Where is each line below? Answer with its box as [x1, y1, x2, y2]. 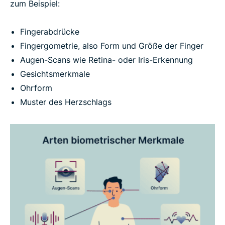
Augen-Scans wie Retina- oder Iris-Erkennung [20, 55, 193, 65]
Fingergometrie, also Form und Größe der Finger [20, 41, 203, 51]
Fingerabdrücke [20, 27, 79, 37]
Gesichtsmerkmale [20, 69, 90, 79]
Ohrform [20, 83, 52, 93]
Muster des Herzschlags [20, 97, 111, 107]
